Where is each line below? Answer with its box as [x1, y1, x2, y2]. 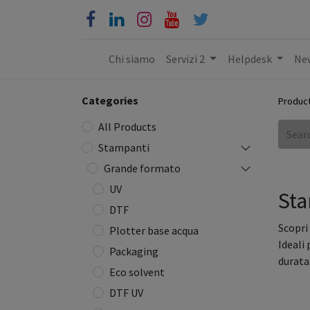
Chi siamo [108, 52, 155, 66]
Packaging [109, 244, 158, 258]
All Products [98, 120, 156, 134]
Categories [82, 93, 138, 107]
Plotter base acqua [109, 224, 199, 237]
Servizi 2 [165, 52, 205, 66]
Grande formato [104, 161, 181, 175]
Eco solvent [109, 265, 165, 279]
